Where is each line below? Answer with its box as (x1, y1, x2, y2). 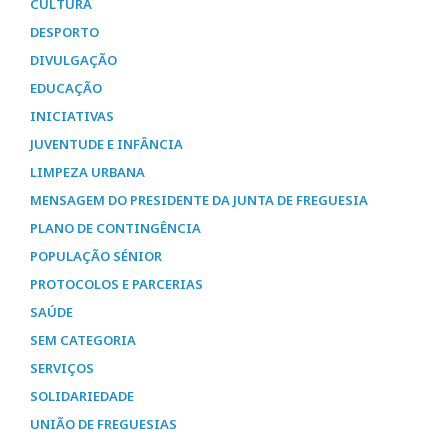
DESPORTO (30, 23, 99, 42)
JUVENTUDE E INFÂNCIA (30, 135, 183, 154)
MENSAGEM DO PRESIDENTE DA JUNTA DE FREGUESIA (30, 191, 368, 210)
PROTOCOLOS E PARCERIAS (30, 275, 203, 294)
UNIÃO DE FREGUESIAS (30, 415, 177, 434)
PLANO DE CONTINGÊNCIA (30, 219, 201, 238)
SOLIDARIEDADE (30, 387, 134, 406)
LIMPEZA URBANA (30, 163, 145, 182)
